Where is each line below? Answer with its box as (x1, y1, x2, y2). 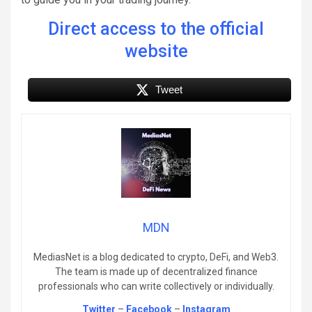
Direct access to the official (48, 18, 264, 39)
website (124, 40, 188, 61)
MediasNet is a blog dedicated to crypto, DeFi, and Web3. (33, 251, 279, 263)
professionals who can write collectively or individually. (38, 280, 274, 292)
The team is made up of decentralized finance (54, 265, 258, 277)
